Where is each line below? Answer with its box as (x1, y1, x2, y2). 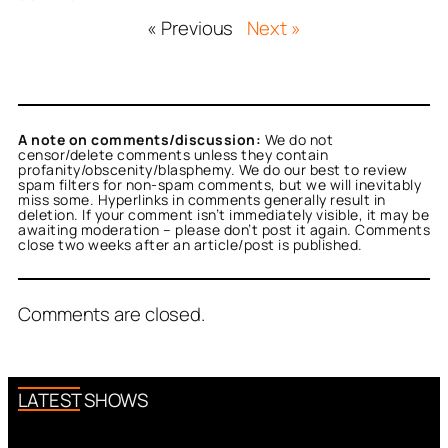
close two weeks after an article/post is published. (18, 235, 363, 255)
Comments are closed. (18, 300, 205, 327)
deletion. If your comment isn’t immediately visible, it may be (18, 205, 429, 225)
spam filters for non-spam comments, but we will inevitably (18, 175, 421, 195)
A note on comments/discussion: (18, 130, 261, 150)
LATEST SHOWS (18, 387, 148, 414)
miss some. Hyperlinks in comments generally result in (18, 190, 386, 210)
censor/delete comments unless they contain (18, 145, 328, 165)
